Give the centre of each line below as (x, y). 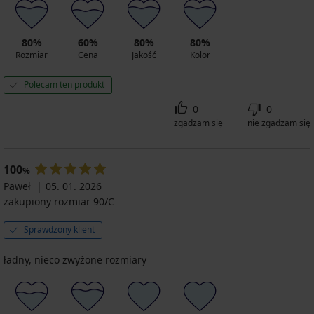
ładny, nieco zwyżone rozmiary (75, 259)
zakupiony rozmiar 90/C (59, 201)
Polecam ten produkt (64, 84)
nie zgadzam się (279, 123)
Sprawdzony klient (59, 229)
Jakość (144, 55)
